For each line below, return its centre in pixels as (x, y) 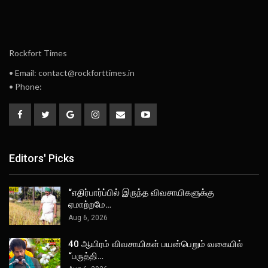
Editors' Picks (42, 159)
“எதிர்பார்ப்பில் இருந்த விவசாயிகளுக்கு (141, 193)
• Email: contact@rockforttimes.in (72, 72)
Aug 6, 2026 (88, 218)
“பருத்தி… (86, 256)
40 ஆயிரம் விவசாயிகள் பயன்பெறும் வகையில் (156, 244)
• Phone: (25, 86)
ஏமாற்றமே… (90, 205)
